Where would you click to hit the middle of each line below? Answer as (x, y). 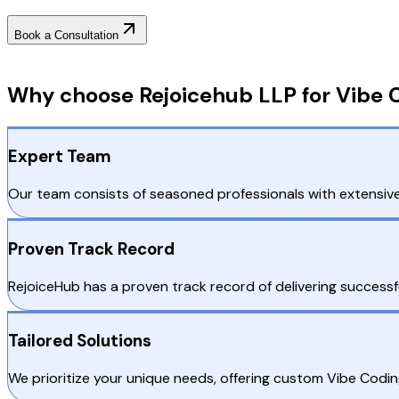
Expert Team (60, 157)
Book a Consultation (66, 35)
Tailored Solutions (80, 341)
